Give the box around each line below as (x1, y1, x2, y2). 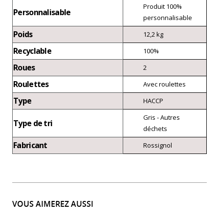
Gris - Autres (143, 112, 180, 122)
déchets (143, 124, 167, 133)
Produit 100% (143, 1, 182, 11)
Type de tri (13, 117, 53, 129)
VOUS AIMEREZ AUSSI (12, 198, 93, 209)
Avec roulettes (143, 79, 186, 88)
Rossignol (143, 140, 172, 150)
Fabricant (13, 139, 47, 151)
